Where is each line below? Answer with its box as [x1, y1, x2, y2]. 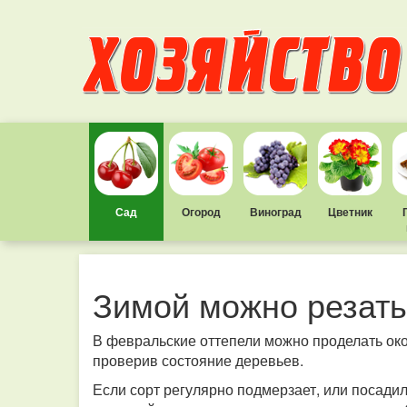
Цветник [327, 203, 372, 220]
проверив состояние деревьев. [93, 350, 303, 371]
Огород [181, 203, 221, 220]
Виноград [249, 203, 302, 220]
